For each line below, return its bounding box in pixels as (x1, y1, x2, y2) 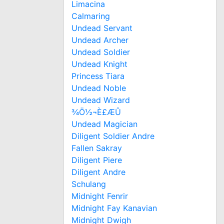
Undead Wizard (71, 94, 130, 105)
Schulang (71, 178, 106, 189)
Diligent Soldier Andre (71, 130, 154, 141)
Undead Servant (71, 22, 132, 33)
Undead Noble (71, 82, 126, 93)
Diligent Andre (71, 166, 125, 177)
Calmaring (71, 10, 110, 21)
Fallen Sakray (71, 142, 122, 153)
